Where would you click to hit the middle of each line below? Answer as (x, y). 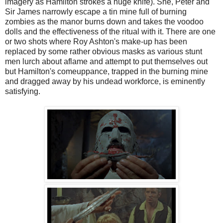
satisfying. (23, 92)
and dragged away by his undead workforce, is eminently (105, 82)
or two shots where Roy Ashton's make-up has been (96, 42)
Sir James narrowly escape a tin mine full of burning (96, 12)
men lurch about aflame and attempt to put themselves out (106, 62)
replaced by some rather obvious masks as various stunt (104, 52)
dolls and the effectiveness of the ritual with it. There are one (110, 32)
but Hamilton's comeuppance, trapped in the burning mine (107, 72)
